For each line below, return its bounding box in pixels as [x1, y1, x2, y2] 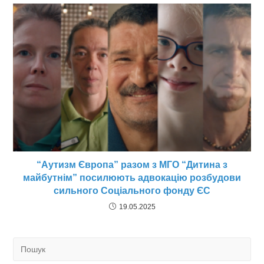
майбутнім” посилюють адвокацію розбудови [23, 173, 241, 183]
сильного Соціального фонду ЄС [54, 186, 210, 196]
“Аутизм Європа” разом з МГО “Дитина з [37, 160, 227, 170]
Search [12, 239, 37, 249]
